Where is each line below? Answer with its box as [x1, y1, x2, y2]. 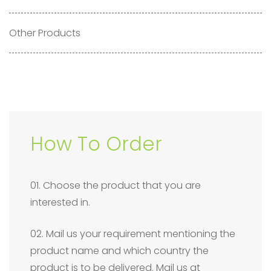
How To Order [30, 130, 162, 157]
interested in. [30, 195, 90, 209]
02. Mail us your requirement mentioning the [30, 227, 235, 241]
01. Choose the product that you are [30, 178, 201, 192]
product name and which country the [30, 244, 209, 258]
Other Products [9, 26, 80, 40]
